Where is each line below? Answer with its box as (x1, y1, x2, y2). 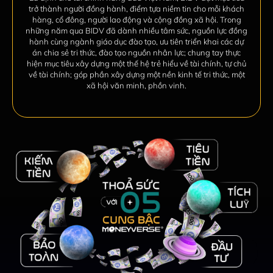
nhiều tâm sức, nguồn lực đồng (139, 26, 247, 36)
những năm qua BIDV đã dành (26, 26, 139, 36)
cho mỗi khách (193, 4, 244, 14)
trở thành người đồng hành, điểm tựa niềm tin (29, 4, 193, 14)
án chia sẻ (32, 48, 71, 58)
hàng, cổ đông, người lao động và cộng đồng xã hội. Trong (32, 15, 241, 25)
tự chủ (225, 58, 246, 69)
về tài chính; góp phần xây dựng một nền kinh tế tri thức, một (28, 69, 245, 80)
